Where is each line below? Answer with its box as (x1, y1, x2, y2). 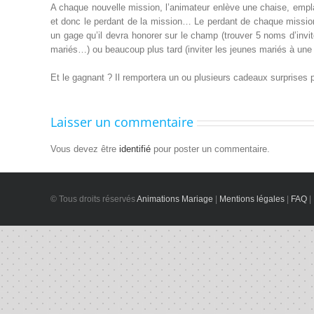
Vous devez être (50, 144, 119, 154)
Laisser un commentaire (50, 114, 193, 130)
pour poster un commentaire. (151, 144, 270, 154)
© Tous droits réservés (50, 194, 135, 204)
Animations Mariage (135, 194, 213, 204)
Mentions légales (219, 194, 285, 204)
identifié (119, 144, 151, 154)
